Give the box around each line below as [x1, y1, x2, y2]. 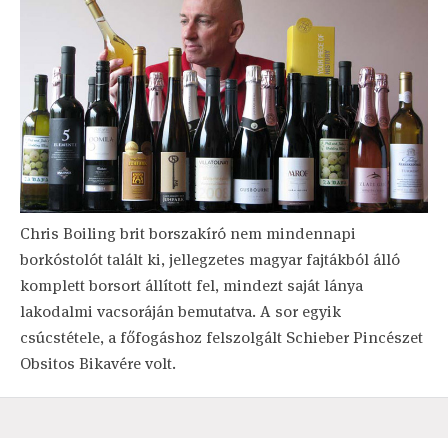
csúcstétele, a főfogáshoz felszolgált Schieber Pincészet [20, 327, 423, 349]
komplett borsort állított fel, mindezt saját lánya [20, 275, 363, 297]
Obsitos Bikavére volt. [20, 353, 176, 375]
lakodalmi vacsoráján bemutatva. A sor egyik [20, 301, 341, 323]
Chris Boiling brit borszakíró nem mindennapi [20, 223, 356, 245]
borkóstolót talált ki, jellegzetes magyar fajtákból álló [20, 249, 400, 271]
